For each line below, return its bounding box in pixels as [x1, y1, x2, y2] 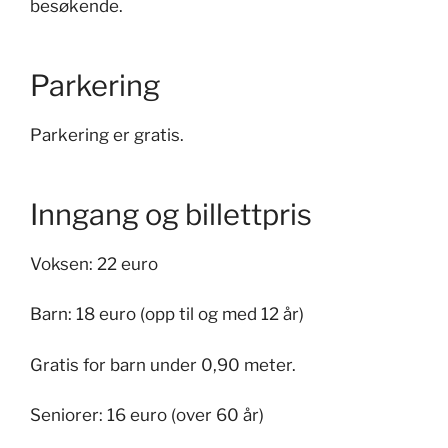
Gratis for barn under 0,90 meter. [30, 354, 296, 375]
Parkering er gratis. [30, 124, 184, 145]
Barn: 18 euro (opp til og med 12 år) [30, 304, 304, 324]
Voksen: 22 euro [30, 253, 158, 274]
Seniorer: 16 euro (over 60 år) [30, 405, 264, 425]
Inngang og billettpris [30, 196, 318, 232]
